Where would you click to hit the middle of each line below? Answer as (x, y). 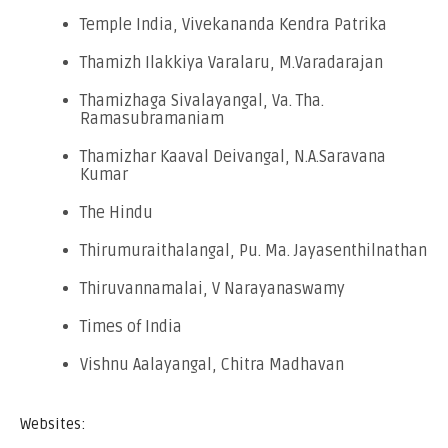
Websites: (53, 423)
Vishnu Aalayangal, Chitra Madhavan (212, 364)
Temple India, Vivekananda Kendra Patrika (233, 24)
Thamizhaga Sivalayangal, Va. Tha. (202, 100)
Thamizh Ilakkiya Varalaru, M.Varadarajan (231, 62)
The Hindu (116, 212)
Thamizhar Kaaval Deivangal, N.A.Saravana (233, 156)
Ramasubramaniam (152, 118)
